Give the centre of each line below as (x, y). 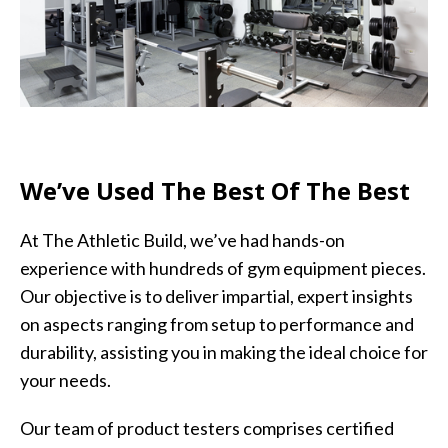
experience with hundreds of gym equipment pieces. (223, 267)
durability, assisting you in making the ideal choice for (224, 351)
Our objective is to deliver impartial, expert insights (216, 295)
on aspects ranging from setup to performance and (217, 323)
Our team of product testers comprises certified (207, 427)
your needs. (65, 379)
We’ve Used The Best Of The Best (215, 190)
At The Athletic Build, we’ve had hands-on (182, 239)
